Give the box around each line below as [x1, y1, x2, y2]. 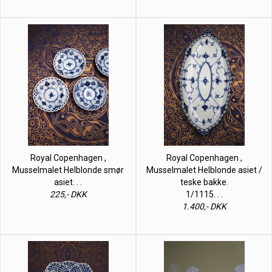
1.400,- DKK [182, 201, 226, 211]
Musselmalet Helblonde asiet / [146, 165, 262, 175]
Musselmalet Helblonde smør [12, 165, 124, 175]
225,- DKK [49, 189, 87, 199]
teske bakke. [180, 177, 228, 187]
